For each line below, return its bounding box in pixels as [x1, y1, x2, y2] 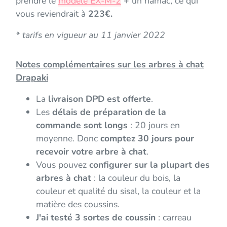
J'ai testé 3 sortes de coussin [36, 211, 156, 224]
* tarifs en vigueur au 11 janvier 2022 [16, 29, 165, 42]
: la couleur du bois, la [91, 172, 180, 184]
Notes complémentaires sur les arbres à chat [16, 58, 204, 71]
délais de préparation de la [52, 106, 166, 119]
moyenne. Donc [36, 132, 100, 145]
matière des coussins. [36, 198, 120, 211]
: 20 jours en [128, 119, 180, 132]
